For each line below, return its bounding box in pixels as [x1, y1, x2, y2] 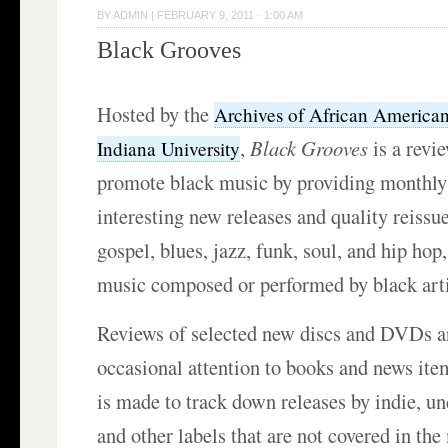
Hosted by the [97, 99, 215, 128]
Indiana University [97, 135, 241, 161]
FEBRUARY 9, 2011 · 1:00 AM [157, 8, 304, 21]
